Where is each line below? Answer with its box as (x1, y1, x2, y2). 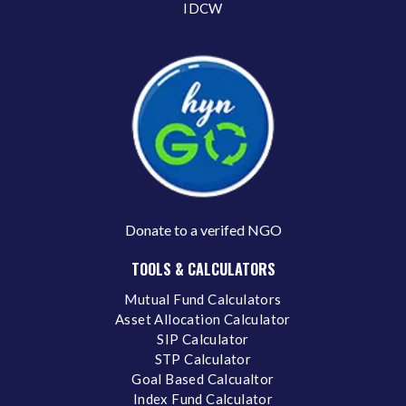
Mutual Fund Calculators (124, 290, 282, 307)
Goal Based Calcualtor (131, 370, 275, 387)
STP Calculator (154, 350, 252, 367)
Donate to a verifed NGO (124, 220, 282, 238)
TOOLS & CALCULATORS (130, 257, 275, 280)
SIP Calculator (157, 330, 249, 347)
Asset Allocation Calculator (115, 310, 291, 327)
